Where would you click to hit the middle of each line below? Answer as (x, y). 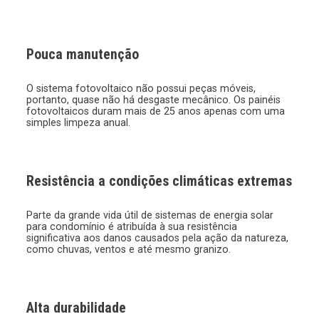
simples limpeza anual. (79, 123)
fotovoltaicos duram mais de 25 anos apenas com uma (156, 111)
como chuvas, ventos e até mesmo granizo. (129, 250)
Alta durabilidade (77, 308)
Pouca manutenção (83, 54)
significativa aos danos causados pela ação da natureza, (158, 238)
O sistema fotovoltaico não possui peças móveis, (141, 89)
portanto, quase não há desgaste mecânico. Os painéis (154, 100)
